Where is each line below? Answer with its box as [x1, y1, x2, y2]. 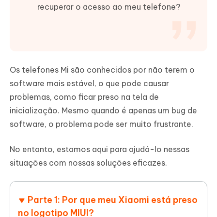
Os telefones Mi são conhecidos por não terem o [10, 65, 195, 75]
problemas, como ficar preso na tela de [10, 92, 159, 102]
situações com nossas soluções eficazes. [10, 158, 167, 168]
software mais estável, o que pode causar [10, 78, 169, 89]
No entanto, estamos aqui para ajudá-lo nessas [10, 144, 189, 155]
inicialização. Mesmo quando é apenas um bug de [10, 106, 197, 116]
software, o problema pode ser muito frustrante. [10, 119, 193, 129]
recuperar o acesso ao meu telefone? [37, 2, 180, 12]
